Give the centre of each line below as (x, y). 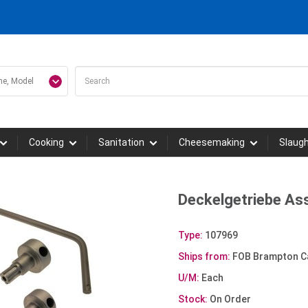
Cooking (46, 142)
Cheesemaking (211, 142)
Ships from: (204, 256)
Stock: (193, 299)
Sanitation (121, 142)
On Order (229, 299)
